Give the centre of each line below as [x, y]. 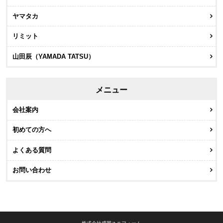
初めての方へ [32, 130]
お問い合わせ [32, 170]
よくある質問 [32, 150]
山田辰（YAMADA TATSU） [53, 56]
